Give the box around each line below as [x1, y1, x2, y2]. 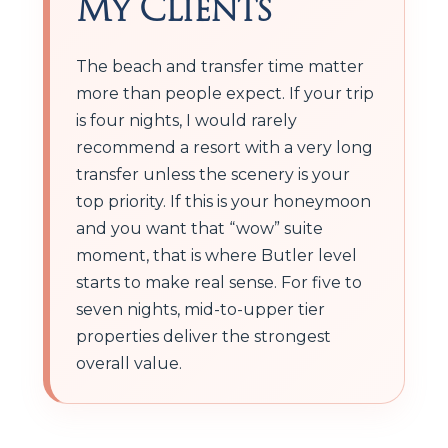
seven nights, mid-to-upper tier [76, 299, 325, 319]
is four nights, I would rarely [76, 110, 297, 130]
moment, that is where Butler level [76, 245, 357, 265]
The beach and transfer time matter [76, 56, 364, 76]
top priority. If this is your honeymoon [76, 191, 371, 211]
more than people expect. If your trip [76, 83, 374, 103]
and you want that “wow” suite [76, 218, 323, 238]
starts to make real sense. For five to [76, 272, 362, 292]
